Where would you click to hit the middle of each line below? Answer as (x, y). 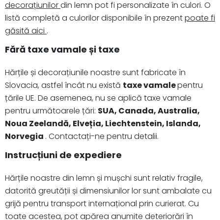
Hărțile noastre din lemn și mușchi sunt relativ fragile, (104, 178)
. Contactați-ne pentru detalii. (102, 136)
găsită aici (26, 30)
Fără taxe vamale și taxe (62, 49)
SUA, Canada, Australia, (149, 110)
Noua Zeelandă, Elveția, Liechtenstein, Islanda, (103, 123)
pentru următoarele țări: (51, 110)
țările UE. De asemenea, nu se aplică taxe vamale (98, 98)
